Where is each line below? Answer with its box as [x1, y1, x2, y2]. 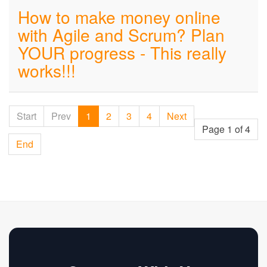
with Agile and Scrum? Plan [18, 23, 225, 46]
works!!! [18, 58, 76, 82]
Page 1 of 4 [202, 122, 250, 136]
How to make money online [18, 5, 221, 29]
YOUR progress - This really [18, 41, 226, 64]
